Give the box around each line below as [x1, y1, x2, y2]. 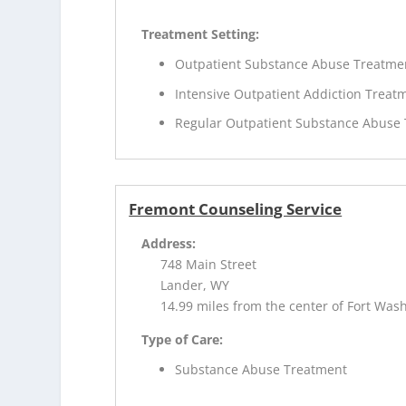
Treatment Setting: [141, 24, 260, 43]
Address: [141, 235, 197, 253]
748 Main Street [160, 256, 257, 274]
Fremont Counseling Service [129, 198, 343, 220]
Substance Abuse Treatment [175, 361, 348, 379]
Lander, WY [160, 276, 230, 295]
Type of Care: [141, 331, 224, 349]
